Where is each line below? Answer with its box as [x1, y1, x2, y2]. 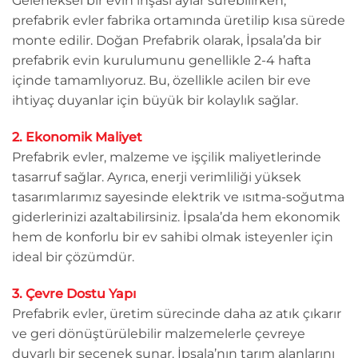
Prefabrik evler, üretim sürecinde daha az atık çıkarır [12, 306, 341, 322]
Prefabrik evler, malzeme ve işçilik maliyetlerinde [12, 149, 321, 165]
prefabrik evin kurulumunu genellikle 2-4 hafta [12, 53, 311, 69]
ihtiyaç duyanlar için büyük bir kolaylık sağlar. [12, 93, 298, 109]
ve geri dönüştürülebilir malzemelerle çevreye [12, 326, 305, 342]
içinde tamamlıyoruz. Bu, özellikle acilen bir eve [12, 73, 311, 89]
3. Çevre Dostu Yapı [12, 286, 136, 302]
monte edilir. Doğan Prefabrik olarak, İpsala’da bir [12, 33, 321, 49]
